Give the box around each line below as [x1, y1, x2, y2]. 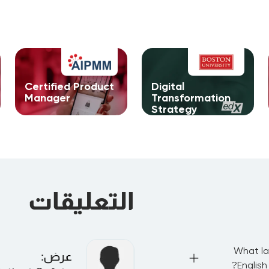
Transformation [151, 91, 231, 104]
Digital [151, 80, 185, 93]
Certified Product [25, 80, 115, 93]
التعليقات [28, 186, 134, 216]
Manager [25, 91, 71, 104]
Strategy [151, 103, 198, 116]
